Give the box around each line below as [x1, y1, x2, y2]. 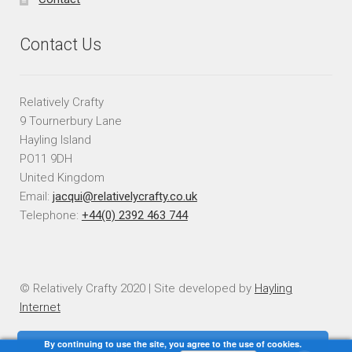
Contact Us [19, 35, 101, 55]
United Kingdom [19, 170, 104, 185]
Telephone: [19, 207, 82, 222]
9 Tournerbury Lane [19, 113, 122, 128]
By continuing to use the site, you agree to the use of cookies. [44, 338, 302, 350]
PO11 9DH [19, 151, 72, 166]
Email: [19, 189, 53, 203]
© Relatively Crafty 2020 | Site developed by [19, 281, 255, 296]
